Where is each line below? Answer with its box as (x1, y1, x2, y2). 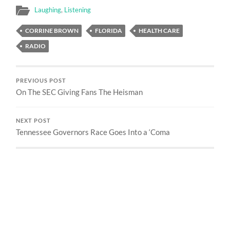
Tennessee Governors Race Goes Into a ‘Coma (16, 127, 170, 137)
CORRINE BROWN (25, 26, 79, 34)
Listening (64, 5, 91, 14)
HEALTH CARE (139, 26, 180, 34)
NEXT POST (16, 117, 51, 124)
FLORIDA (95, 26, 123, 34)
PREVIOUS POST (16, 77, 67, 84)
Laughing (34, 5, 62, 14)
